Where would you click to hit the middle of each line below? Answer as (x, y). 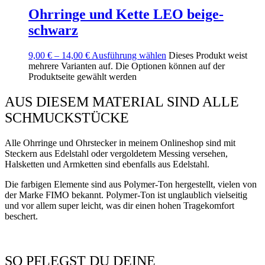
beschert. (21, 216)
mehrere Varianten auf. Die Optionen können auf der (127, 66)
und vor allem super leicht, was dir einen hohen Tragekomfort (119, 205)
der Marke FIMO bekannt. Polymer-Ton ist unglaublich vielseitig (126, 195)
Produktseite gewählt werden (83, 76)
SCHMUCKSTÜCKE (67, 117)
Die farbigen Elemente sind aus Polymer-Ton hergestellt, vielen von (131, 184)
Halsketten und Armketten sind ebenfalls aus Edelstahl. (108, 164)
